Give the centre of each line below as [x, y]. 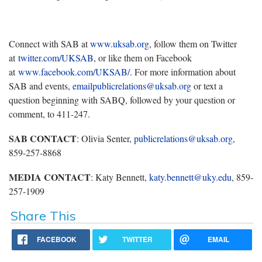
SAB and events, [41, 85]
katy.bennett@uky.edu [190, 177]
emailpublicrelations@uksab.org [132, 85]
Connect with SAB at [49, 43]
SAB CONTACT [43, 138]
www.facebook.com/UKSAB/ [74, 71]
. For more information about [183, 71]
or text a [207, 85]
